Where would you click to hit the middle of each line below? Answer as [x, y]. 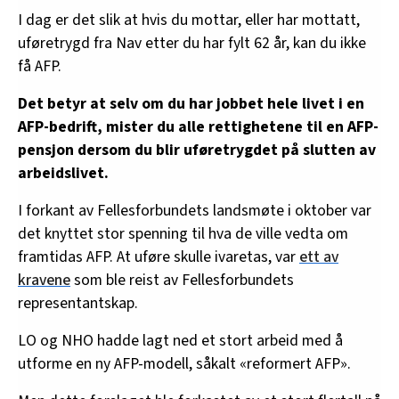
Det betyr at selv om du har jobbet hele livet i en [191, 104]
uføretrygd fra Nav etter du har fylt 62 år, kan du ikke [192, 44]
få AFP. [40, 67]
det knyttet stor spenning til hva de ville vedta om [183, 234]
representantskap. [78, 304]
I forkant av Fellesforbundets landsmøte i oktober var [195, 211]
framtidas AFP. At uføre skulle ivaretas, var [159, 257]
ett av [319, 257]
